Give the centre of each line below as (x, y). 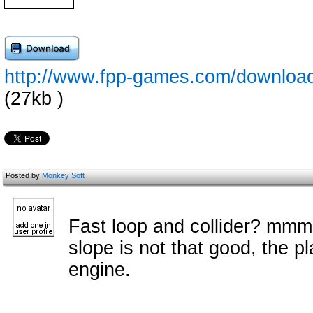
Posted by (24, 175)
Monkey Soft (63, 175)
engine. (100, 270)
